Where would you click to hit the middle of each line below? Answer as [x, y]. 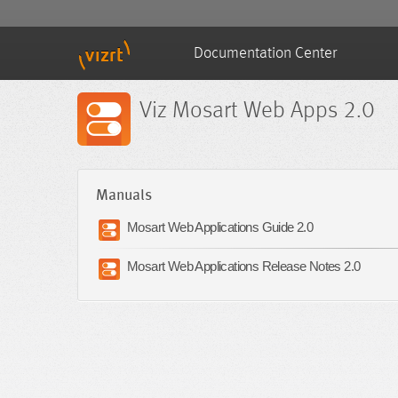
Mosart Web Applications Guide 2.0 [220, 227]
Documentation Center [265, 53]
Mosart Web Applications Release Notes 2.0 [244, 266]
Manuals [124, 196]
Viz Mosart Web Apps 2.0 [257, 111]
